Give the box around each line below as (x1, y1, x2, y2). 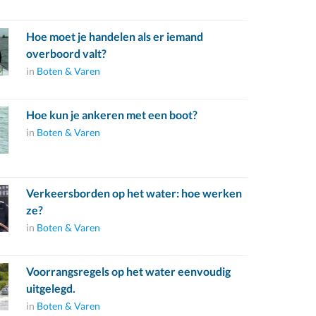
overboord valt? (25, 47, 107, 60)
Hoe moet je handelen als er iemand (25, 30, 203, 43)
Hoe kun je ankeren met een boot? (25, 108, 197, 121)
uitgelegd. (25, 281, 75, 295)
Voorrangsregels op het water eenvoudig (25, 265, 231, 278)
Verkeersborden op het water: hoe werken (25, 186, 242, 200)
